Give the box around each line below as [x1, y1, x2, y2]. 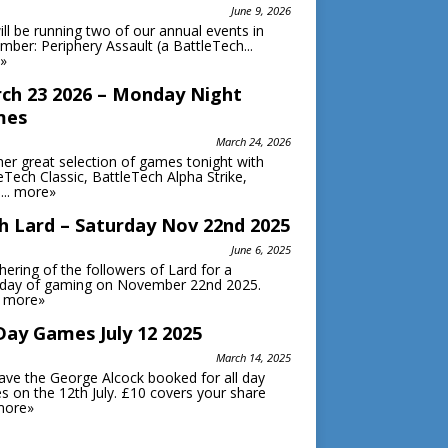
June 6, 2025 [230, 242, 291, 257]
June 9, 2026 [230, 3, 291, 18]
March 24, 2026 [215, 134, 291, 149]
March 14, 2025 [215, 350, 291, 365]
